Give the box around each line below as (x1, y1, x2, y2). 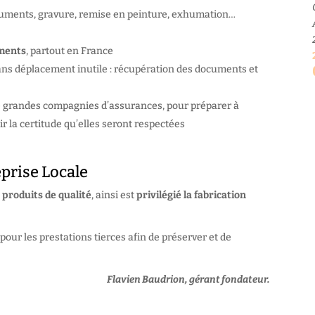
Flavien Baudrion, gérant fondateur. (107, 274, 271, 286)
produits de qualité (2, 189, 91, 202)
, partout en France (26, 45, 113, 58)
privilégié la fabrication (136, 189, 246, 202)
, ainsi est (91, 189, 136, 202)
